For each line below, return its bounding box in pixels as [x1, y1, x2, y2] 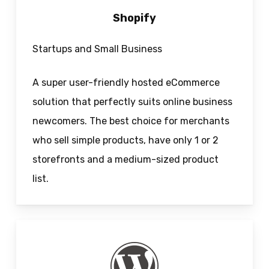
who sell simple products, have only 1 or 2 [32, 134, 219, 147]
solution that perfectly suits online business [32, 96, 232, 108]
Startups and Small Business [32, 43, 162, 55]
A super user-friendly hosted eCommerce [32, 77, 220, 89]
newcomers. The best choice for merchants [32, 115, 229, 127]
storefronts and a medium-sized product [32, 154, 219, 166]
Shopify [112, 11, 156, 25]
